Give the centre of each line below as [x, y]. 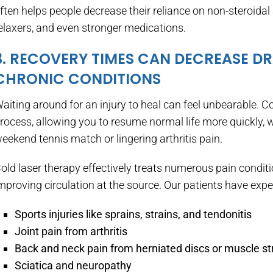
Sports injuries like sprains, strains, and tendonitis [133, 214]
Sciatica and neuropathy [73, 265]
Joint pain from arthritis [71, 231]
